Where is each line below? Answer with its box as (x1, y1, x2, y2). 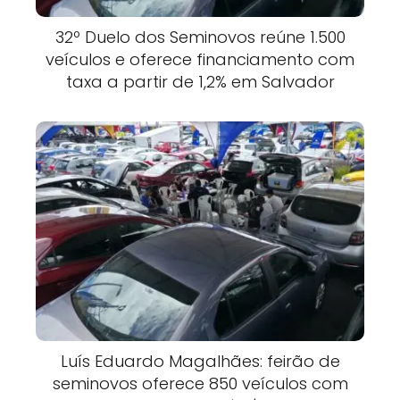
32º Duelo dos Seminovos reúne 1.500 (54, 25, 346, 48)
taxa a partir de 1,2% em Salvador (65, 70, 335, 93)
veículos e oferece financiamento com (46, 47, 354, 71)
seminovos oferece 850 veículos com (52, 371, 348, 395)
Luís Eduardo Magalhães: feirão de (60, 349, 340, 372)
